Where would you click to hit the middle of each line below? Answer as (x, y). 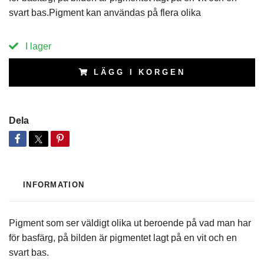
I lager (37, 47)
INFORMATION (54, 185)
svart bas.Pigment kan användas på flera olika (105, 13)
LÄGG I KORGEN (140, 72)
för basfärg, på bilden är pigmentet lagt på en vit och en (123, 238)
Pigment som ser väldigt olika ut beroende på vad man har (130, 223)
